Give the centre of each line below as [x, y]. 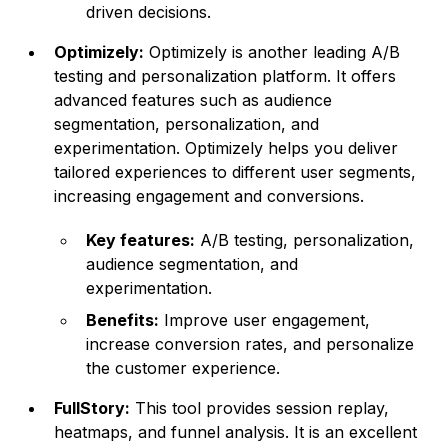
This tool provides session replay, [260, 408]
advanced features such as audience [193, 100]
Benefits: [123, 320]
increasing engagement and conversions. [209, 196]
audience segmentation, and [192, 264]
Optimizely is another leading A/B [272, 52]
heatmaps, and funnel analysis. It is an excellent [236, 432]
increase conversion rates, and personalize [250, 344]
